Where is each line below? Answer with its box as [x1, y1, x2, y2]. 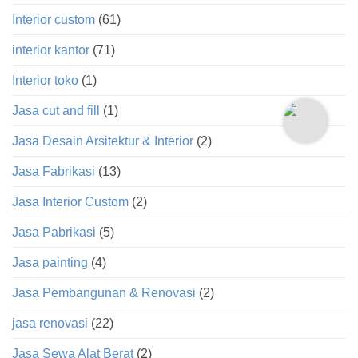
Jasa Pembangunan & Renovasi [12, 285, 196, 300]
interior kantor [12, 42, 89, 57]
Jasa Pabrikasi [12, 225, 96, 239]
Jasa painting [12, 255, 88, 269]
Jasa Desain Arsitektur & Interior [12, 133, 193, 148]
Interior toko [12, 73, 78, 87]
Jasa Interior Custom [12, 194, 129, 209]
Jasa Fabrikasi [12, 164, 95, 178]
